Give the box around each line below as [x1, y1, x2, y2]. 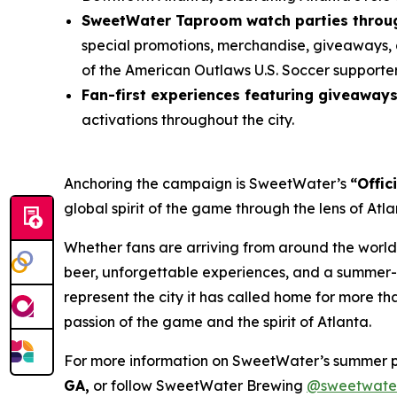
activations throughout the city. [82, 110, 294, 128]
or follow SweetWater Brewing [90, 376, 307, 394]
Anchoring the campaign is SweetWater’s [64, 174, 350, 192]
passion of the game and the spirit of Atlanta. [64, 312, 371, 331]
